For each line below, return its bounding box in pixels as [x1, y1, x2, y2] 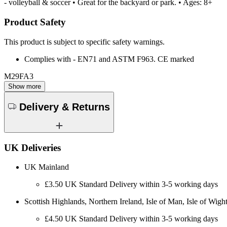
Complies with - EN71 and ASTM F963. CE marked [24, 54, 194, 63]
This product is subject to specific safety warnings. [4, 37, 165, 46]
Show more [8, 82, 41, 90]
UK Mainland [24, 163, 69, 172]
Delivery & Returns [19, 101, 110, 113]
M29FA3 [4, 71, 33, 81]
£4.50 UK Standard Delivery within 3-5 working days [45, 214, 218, 223]
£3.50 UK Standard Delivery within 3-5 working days [45, 180, 218, 189]
